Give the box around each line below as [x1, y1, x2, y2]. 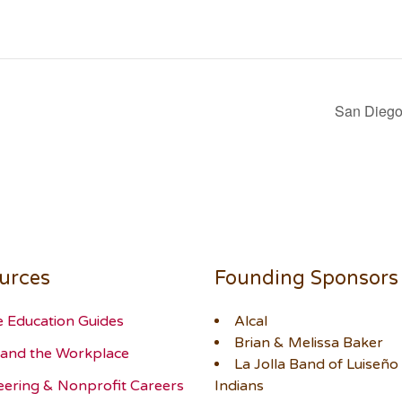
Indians [214, 376, 264, 395]
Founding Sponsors [214, 266, 398, 290]
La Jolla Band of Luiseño [234, 354, 398, 373]
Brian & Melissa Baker [234, 333, 383, 352]
